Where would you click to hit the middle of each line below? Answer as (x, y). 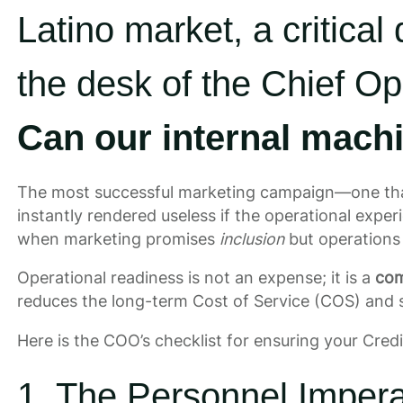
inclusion (251, 238)
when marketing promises (118, 238)
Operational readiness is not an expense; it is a (196, 278)
